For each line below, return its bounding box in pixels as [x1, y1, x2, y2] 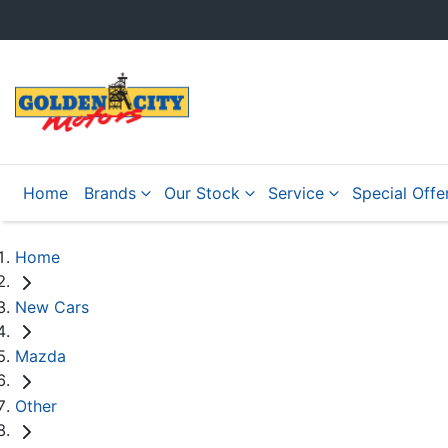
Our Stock [164, 183, 240, 203]
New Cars [15, 296, 89, 317]
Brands [84, 183, 136, 203]
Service [268, 183, 324, 203]
